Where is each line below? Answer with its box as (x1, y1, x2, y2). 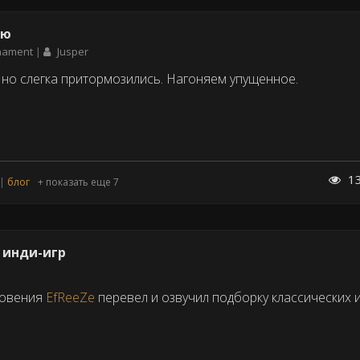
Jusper (57, 43, 88, 59)
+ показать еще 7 (38, 175, 119, 190)
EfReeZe (46, 288, 95, 307)
